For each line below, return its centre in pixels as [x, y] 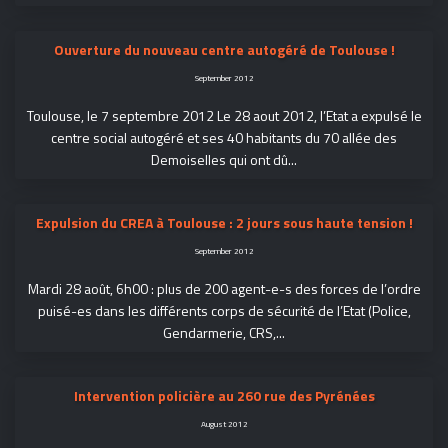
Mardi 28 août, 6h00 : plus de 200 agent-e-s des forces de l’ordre [224, 288]
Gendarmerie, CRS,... [224, 332]
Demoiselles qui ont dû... [224, 159]
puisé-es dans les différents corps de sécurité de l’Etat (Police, [224, 310]
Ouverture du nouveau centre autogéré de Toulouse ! [224, 49]
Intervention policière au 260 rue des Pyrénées [224, 395]
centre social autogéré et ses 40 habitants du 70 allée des [224, 137]
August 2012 [224, 423]
